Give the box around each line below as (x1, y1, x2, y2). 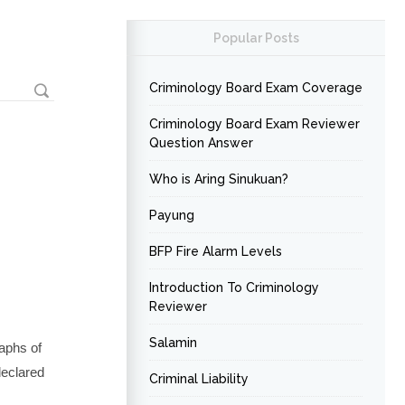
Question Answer (149, 136, 253, 150)
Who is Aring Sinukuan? (149, 172, 288, 186)
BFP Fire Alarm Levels (149, 244, 282, 259)
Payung (149, 208, 194, 222)
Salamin (149, 335, 197, 350)
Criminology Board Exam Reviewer (149, 117, 360, 131)
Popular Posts (212, 31, 299, 45)
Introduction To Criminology (149, 280, 319, 295)
